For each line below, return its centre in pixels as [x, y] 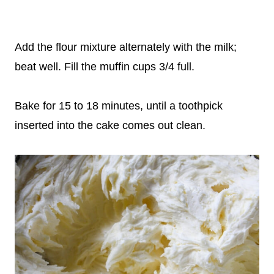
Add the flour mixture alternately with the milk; [126, 47]
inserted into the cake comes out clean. [110, 125]
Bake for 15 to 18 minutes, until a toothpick [119, 106]
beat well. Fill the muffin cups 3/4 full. [105, 67]
